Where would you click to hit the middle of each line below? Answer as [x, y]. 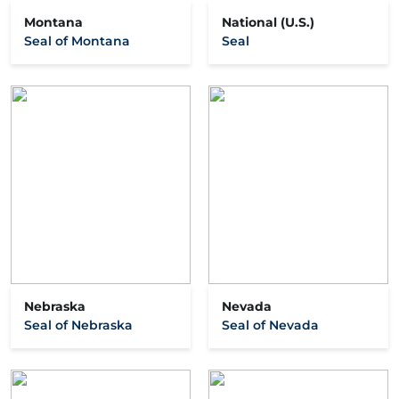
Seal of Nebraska [78, 325]
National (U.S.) [268, 23]
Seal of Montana [77, 41]
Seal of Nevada [270, 325]
